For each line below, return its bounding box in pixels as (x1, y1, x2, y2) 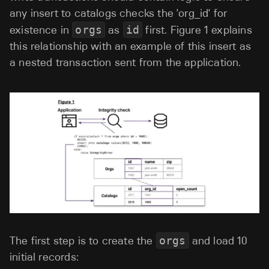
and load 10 (189, 234, 248, 248)
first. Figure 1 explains (142, 23, 252, 37)
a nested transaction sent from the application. (10, 56, 244, 69)
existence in (10, 23, 73, 37)
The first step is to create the (10, 234, 156, 248)
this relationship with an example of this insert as (10, 40, 252, 53)
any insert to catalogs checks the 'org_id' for (10, 7, 228, 20)
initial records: (10, 250, 79, 264)
